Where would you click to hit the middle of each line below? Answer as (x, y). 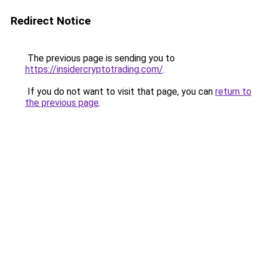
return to (233, 92)
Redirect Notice (51, 21)
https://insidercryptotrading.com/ (94, 69)
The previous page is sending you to (100, 58)
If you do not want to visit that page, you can (120, 92)
